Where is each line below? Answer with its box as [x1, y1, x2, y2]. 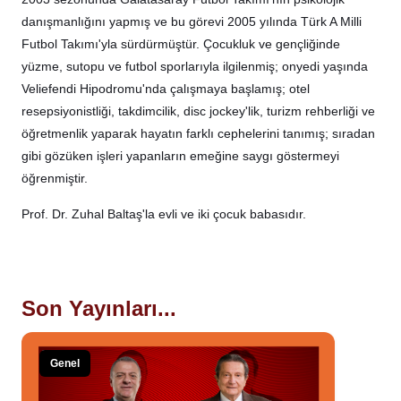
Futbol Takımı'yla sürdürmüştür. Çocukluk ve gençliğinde [21, 36, 340, 51]
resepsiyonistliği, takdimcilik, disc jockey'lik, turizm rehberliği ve [21, 103, 375, 118]
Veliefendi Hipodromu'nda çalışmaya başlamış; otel [21, 81, 310, 96]
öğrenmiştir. [21, 170, 88, 185]
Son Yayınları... [21, 295, 176, 320]
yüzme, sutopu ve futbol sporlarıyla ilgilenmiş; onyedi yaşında [21, 58, 368, 73]
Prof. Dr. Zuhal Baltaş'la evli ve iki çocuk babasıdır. [21, 206, 306, 221]
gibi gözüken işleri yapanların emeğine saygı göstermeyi [21, 148, 339, 163]
